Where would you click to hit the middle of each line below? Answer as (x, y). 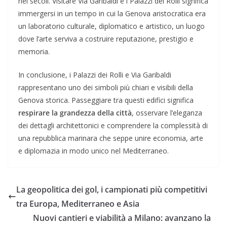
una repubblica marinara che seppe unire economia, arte (111, 138)
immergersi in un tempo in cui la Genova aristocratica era (112, 13)
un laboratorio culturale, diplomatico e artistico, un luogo (111, 26)
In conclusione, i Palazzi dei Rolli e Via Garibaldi (95, 74)
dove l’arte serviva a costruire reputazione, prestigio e (106, 39)
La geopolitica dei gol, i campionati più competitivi (112, 189)
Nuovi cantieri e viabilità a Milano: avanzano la (122, 218)
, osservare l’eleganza (167, 112)
